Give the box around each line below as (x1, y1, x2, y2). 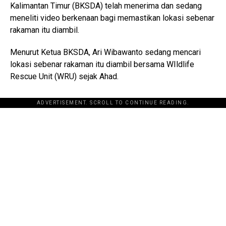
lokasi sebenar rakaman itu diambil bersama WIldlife (10, 59, 194, 69)
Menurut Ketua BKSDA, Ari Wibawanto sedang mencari (10, 47, 201, 57)
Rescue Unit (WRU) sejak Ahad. (10, 71, 119, 81)
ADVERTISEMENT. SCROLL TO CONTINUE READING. (36, 99, 190, 105)
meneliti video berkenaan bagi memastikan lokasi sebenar (10, 13, 214, 23)
